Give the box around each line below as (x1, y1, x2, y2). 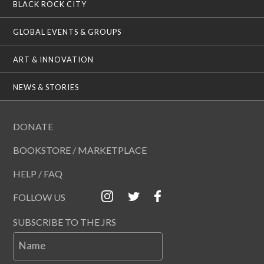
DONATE (13, 121, 54, 133)
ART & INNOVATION (13, 55, 94, 65)
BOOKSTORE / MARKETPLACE (13, 144, 147, 156)
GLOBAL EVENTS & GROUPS (13, 27, 122, 37)
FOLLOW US (13, 192, 66, 203)
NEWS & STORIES (13, 82, 80, 93)
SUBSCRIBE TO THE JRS (13, 216, 117, 227)
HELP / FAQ (13, 168, 63, 180)
